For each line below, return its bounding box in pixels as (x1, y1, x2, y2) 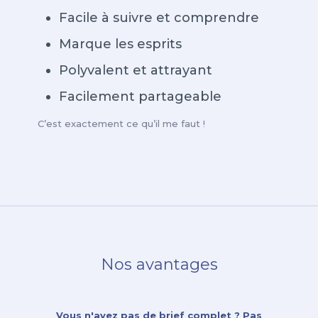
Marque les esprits (59, 36, 182, 52)
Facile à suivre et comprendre (59, 10, 259, 26)
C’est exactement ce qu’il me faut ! (38, 118, 205, 129)
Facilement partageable (59, 89, 221, 104)
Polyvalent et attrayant (59, 62, 212, 78)
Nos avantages (100, 255, 218, 274)
